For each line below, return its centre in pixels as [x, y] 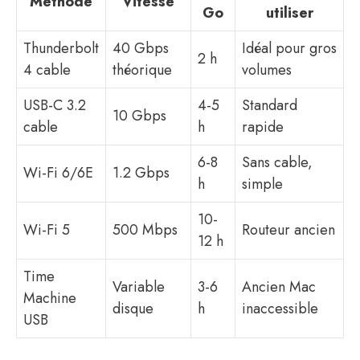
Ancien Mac [279, 287]
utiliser [289, 13]
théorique [142, 70]
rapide [263, 127]
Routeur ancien [288, 230]
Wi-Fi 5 [47, 230]
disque [133, 309]
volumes [267, 70]
